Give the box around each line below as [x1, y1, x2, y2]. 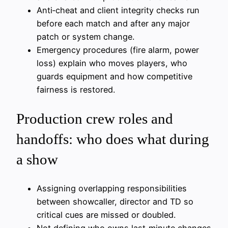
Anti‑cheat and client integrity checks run [37, 5, 199, 15]
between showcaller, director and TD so [37, 196, 193, 207]
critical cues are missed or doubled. [37, 210, 176, 220]
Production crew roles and [16, 110, 173, 127]
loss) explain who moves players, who [37, 58, 187, 68]
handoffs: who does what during [16, 130, 209, 147]
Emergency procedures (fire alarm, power [37, 44, 199, 55]
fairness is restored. [37, 84, 115, 95]
